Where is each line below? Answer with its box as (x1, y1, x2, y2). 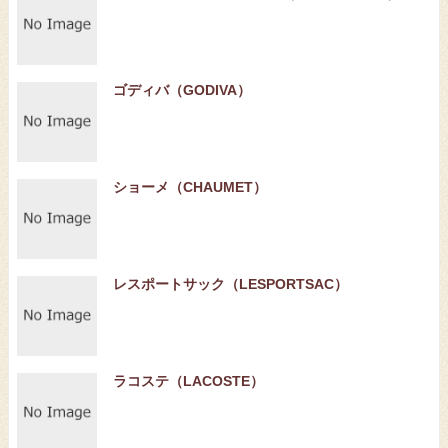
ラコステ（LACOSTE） (113, 373, 264, 389)
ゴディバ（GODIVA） (113, 82, 251, 98)
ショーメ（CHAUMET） (113, 179, 267, 195)
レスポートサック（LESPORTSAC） (113, 276, 348, 292)
